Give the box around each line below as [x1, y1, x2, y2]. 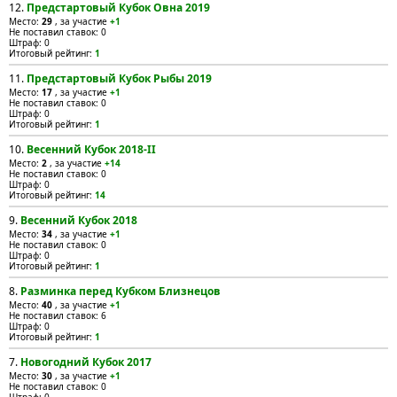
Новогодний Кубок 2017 [20, 354, 152, 370]
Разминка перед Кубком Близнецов [20, 284, 221, 299]
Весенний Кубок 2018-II [27, 142, 156, 157]
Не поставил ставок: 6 [9, 309, 106, 322]
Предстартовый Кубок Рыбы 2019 [27, 71, 212, 86]
